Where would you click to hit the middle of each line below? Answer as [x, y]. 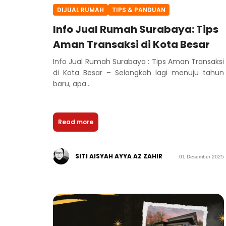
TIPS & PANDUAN [139, 10]
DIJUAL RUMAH [80, 10]
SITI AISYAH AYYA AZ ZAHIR [119, 156]
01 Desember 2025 [202, 156]
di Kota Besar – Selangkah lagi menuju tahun [139, 73]
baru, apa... [72, 84]
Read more [76, 122]
